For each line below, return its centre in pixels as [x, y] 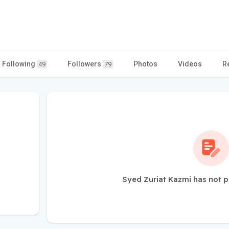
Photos [145, 64]
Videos [190, 64]
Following [19, 64]
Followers [85, 64]
